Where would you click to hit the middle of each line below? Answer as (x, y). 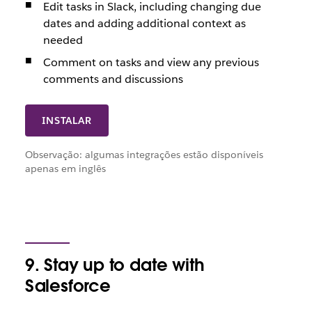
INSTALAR (67, 120)
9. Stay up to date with (115, 265)
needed (63, 40)
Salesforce (68, 286)
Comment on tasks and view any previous (151, 62)
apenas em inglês (65, 168)
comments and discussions (113, 79)
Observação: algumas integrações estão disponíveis (144, 154)
